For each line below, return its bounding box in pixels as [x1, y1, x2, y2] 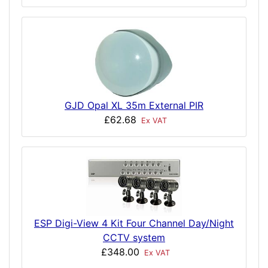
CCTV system [103, 232, 165, 244]
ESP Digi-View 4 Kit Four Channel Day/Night [34, 217, 234, 230]
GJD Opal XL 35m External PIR [65, 99, 203, 112]
